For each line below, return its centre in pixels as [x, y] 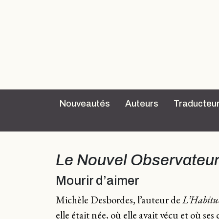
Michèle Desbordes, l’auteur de [119, 200]
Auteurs [142, 104]
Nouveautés [85, 104]
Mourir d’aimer [98, 181]
